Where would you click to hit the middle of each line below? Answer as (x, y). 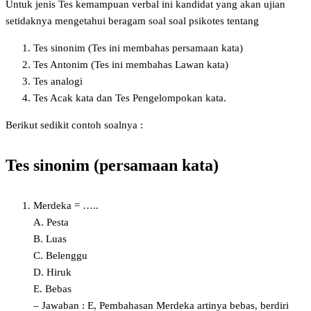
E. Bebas (52, 288)
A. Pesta (51, 222)
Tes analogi (58, 81)
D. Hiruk (52, 272)
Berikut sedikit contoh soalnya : (74, 125)
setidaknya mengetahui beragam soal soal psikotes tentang (132, 20)
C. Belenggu (60, 255)
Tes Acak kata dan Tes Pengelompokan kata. (131, 98)
